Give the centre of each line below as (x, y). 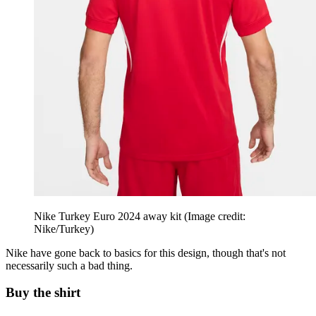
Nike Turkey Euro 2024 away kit (109, 216)
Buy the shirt (43, 293)
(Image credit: (215, 216)
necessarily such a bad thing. (71, 265)
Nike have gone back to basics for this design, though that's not (146, 253)
